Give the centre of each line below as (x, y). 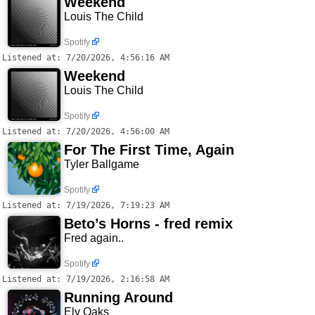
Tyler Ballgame (102, 165)
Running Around (118, 298)
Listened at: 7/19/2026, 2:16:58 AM (86, 279)
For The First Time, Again (149, 150)
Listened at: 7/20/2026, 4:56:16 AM (86, 58)
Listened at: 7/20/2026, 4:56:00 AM (86, 132)
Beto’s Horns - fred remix (148, 224)
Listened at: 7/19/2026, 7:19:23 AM (86, 206)
